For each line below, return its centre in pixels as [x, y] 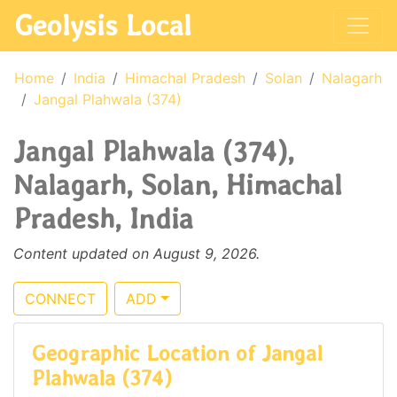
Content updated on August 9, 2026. [136, 253]
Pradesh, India [103, 218]
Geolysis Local [103, 25]
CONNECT [60, 299]
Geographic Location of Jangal [177, 353]
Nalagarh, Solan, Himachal [178, 185]
